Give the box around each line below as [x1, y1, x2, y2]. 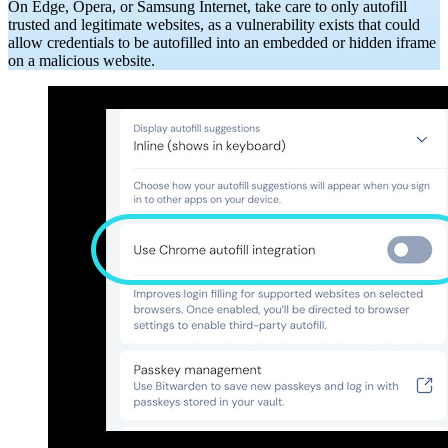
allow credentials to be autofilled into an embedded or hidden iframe [8, 34, 436, 52]
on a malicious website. [8, 52, 155, 70]
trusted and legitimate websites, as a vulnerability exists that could [8, 16, 420, 34]
